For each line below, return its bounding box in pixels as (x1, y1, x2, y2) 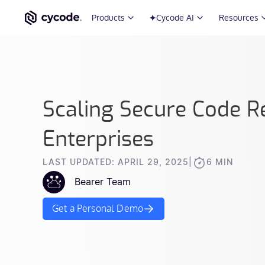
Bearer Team (75, 177, 131, 187)
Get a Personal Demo (52, 202, 144, 216)
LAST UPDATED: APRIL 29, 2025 (43, 158, 189, 167)
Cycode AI (156, 12, 194, 24)
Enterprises (43, 128, 154, 150)
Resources (218, 12, 258, 24)
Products (91, 12, 125, 24)
